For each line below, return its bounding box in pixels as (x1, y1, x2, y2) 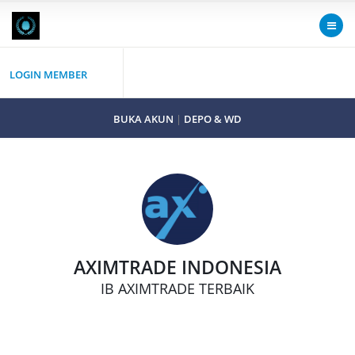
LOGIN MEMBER (10, 67, 87, 82)
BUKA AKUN (113, 112, 174, 126)
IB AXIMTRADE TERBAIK (101, 279, 254, 298)
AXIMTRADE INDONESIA (74, 254, 281, 280)
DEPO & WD (184, 112, 242, 126)
